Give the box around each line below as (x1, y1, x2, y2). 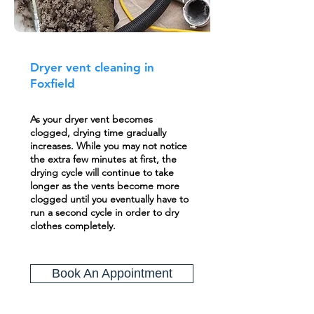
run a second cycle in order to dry (30, 206, 179, 219)
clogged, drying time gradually (30, 126, 166, 139)
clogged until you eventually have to (30, 193, 189, 205)
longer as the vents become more (30, 179, 179, 192)
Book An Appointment (51, 266, 172, 280)
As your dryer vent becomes (30, 113, 153, 125)
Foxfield (30, 76, 75, 90)
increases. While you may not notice (30, 139, 187, 152)
